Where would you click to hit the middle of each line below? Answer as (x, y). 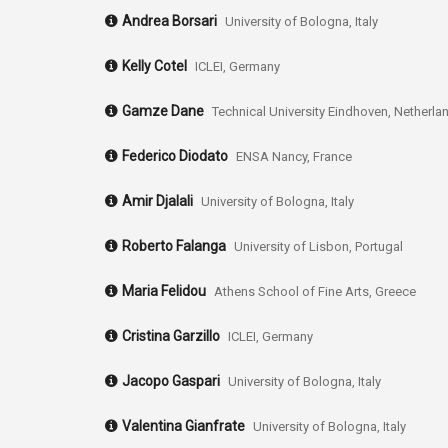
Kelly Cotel (154, 66)
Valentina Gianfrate (183, 426)
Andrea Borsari (169, 21)
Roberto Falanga (174, 246)
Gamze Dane (163, 111)
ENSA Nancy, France (294, 157)
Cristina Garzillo (171, 336)
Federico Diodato (175, 156)
